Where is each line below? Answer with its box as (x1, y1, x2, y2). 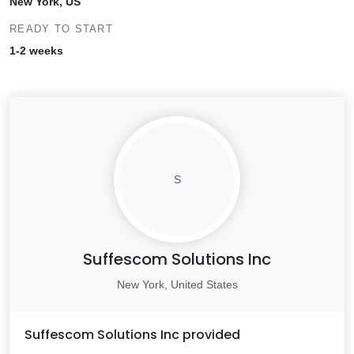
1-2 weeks (9, 44, 63, 57)
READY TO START (9, 23, 113, 35)
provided (179, 326, 241, 345)
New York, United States (116, 278, 238, 291)
